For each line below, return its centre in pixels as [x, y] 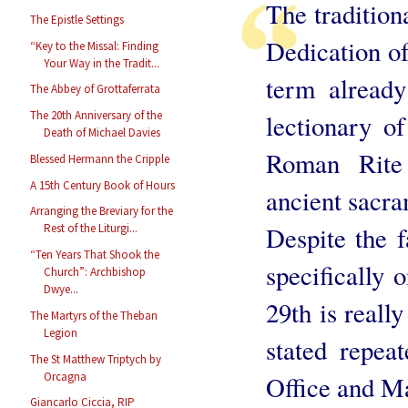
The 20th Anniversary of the [97, 116]
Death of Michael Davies [102, 133]
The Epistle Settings [77, 19]
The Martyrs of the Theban [94, 315]
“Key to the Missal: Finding [95, 46]
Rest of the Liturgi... [91, 229]
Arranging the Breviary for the [102, 211]
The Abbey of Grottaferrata [96, 89]
